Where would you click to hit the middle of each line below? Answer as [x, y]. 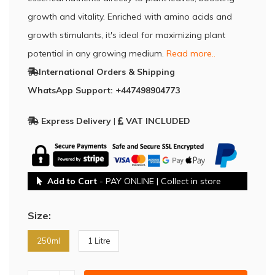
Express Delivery [75, 121]
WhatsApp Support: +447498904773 [104, 90]
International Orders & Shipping [107, 72]
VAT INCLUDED [158, 121]
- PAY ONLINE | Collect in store [159, 181]
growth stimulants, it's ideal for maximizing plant [126, 35]
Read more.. [191, 53]
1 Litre [99, 240]
